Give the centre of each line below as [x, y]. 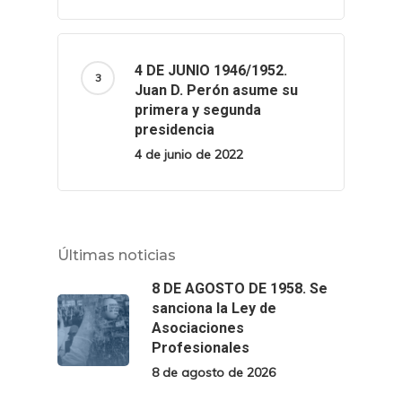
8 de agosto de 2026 [214, 372]
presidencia [175, 130]
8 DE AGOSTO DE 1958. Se [240, 288]
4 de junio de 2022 [189, 154]
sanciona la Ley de [214, 308]
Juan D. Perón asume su [216, 90]
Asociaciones [198, 328]
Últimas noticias [117, 255]
